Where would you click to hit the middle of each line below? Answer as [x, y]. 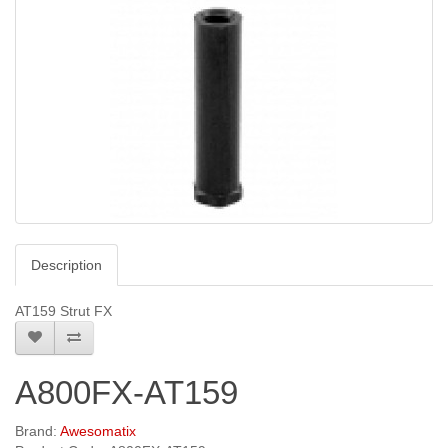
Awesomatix [98, 431]
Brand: [37, 431]
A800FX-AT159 [126, 393]
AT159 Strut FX [63, 311]
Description [66, 265]
